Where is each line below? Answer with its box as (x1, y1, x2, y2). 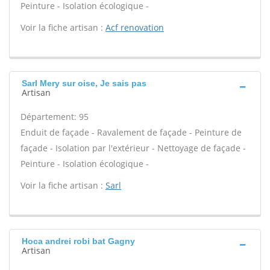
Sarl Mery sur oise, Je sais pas (22, 78, 146, 88)
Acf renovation (105, 22, 164, 33)
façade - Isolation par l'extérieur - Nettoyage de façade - (20, 142, 246, 154)
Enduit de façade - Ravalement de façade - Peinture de (20, 127, 242, 138)
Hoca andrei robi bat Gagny (22, 236, 135, 246)
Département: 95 (20, 111, 89, 122)
